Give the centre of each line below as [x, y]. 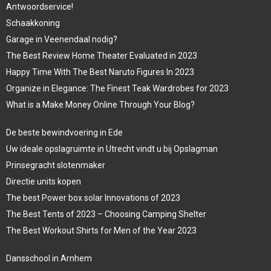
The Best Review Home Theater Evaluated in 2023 [102, 55]
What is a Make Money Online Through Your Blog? [100, 104]
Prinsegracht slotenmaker [56, 165]
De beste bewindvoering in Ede [64, 132]
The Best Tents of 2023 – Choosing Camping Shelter [106, 214]
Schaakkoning [33, 23]
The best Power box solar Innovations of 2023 [93, 198]
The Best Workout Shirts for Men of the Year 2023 [101, 230]
